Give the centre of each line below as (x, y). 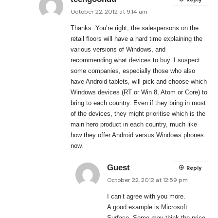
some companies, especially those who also (133, 71)
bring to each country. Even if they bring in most (138, 103)
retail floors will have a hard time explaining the (136, 39)
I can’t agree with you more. (146, 197)
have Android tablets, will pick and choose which (139, 82)
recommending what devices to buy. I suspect (135, 60)
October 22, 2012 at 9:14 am (109, 12)
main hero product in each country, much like (134, 125)
